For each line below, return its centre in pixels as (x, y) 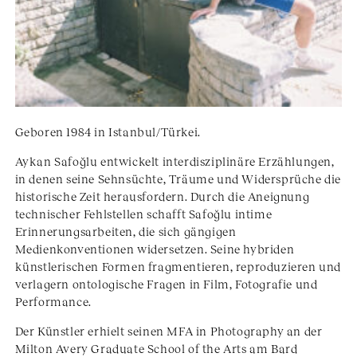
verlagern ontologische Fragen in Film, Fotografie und (166, 283)
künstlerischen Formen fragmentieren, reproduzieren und (178, 266)
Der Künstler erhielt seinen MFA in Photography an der (169, 330)
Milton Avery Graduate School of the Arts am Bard (156, 348)
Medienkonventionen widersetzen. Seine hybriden (155, 248)
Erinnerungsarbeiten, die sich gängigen (126, 231)
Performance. (53, 301)
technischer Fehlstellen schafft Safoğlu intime (143, 213)
